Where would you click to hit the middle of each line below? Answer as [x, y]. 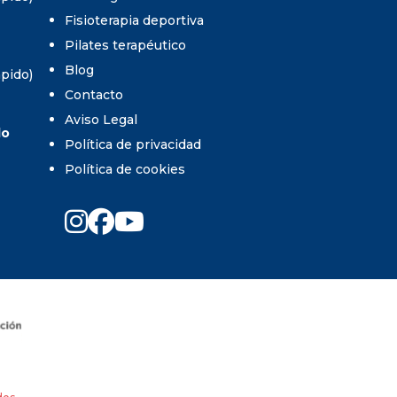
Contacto [94, 94]
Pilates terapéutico [125, 45]
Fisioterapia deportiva [134, 20]
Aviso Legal [101, 119]
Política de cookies [125, 169]
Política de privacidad [133, 144]
